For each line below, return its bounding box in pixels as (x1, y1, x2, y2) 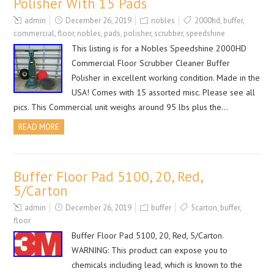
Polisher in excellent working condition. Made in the (72, 72, 261, 83)
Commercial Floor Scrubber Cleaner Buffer (72, 57, 231, 68)
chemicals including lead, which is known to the (72, 259, 243, 270)
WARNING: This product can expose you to (72, 245, 228, 256)
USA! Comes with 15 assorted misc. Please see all (72, 87, 256, 98)
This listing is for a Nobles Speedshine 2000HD (72, 43, 247, 54)
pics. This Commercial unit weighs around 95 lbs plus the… (13, 102, 229, 113)
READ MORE (18, 122, 60, 132)
